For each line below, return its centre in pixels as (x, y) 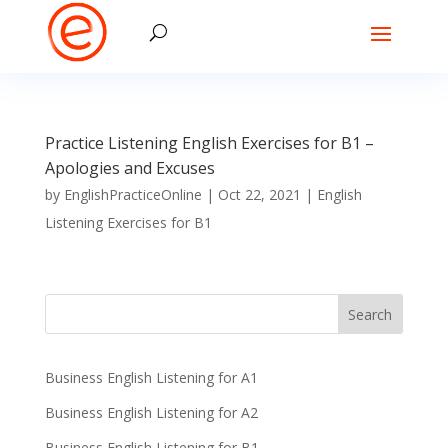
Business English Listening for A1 (151, 377)
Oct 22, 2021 (259, 194)
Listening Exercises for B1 (128, 222)
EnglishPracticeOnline (132, 194)
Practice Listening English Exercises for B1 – (209, 143)
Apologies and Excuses (129, 168)
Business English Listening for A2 (151, 412)
